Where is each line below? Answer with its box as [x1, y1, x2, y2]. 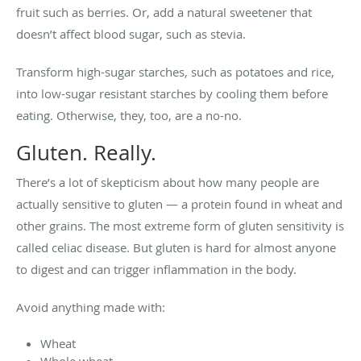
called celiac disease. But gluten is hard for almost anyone [16, 239, 336, 255]
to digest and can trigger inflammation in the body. [16, 260, 300, 277]
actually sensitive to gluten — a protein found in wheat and [16, 195, 342, 212]
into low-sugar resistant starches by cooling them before [16, 85, 328, 102]
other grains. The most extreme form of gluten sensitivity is [16, 217, 344, 234]
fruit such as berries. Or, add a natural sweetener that [16, 3, 312, 20]
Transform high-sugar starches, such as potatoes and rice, [16, 63, 334, 80]
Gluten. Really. [16, 138, 156, 167]
